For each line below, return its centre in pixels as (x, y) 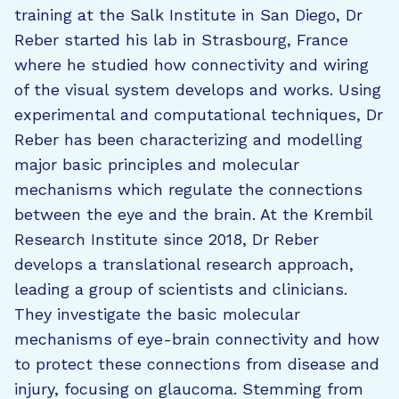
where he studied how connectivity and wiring (191, 65)
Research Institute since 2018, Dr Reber (167, 239)
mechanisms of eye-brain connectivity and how (197, 339)
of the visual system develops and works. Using (198, 90)
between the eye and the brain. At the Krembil (193, 214)
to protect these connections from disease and (197, 364)
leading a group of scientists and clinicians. (181, 289)
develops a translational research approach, (184, 264)
